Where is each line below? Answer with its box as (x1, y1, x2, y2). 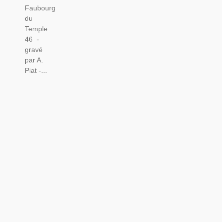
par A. (24, 56, 43, 64)
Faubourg (24, 4, 55, 12)
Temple (24, 25, 48, 33)
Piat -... (24, 66, 47, 75)
